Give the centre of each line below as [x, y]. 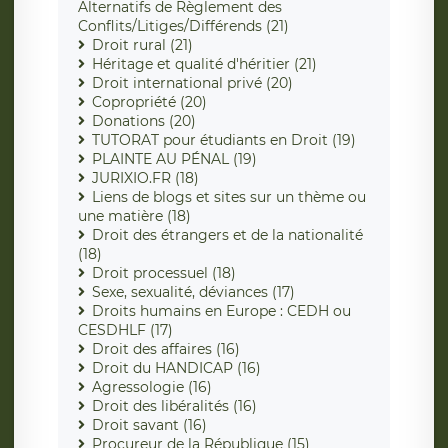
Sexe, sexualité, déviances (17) [193, 292]
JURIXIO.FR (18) [145, 178]
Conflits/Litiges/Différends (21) [183, 26]
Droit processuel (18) [164, 273]
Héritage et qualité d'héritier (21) [204, 64]
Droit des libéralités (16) [174, 406]
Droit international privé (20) [192, 83]
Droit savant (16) [149, 425]
